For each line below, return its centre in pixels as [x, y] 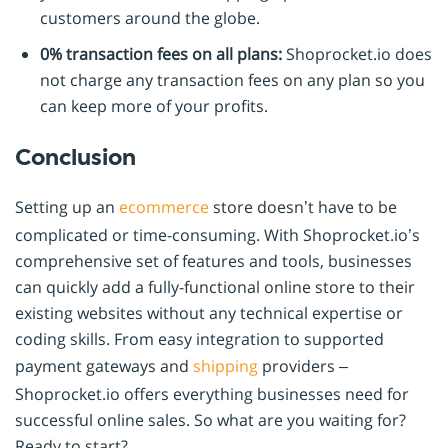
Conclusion [75, 158]
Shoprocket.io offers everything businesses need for [212, 394]
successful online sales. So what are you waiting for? [210, 420]
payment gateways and [104, 366]
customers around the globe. [150, 18]
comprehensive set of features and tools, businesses [213, 261]
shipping [225, 366]
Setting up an [67, 207]
